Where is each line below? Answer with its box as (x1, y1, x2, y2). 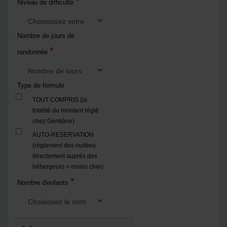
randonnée (17, 48, 50, 56)
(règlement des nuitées (32, 141, 96, 149)
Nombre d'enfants (17, 178, 70, 186)
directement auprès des (32, 152, 97, 160)
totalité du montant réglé (32, 106, 99, 114)
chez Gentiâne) (32, 117, 74, 125)
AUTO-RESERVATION (32, 131, 94, 138)
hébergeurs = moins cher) (32, 163, 103, 170)
